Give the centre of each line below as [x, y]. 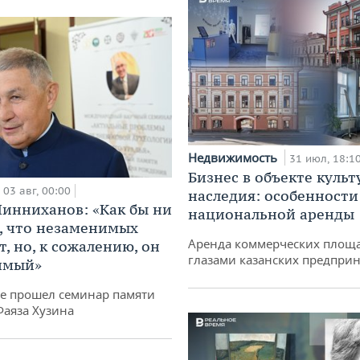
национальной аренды [271, 215]
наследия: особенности [273, 196]
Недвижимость [234, 158]
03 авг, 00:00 [37, 191]
